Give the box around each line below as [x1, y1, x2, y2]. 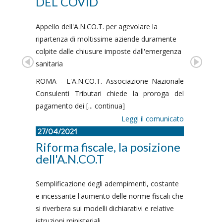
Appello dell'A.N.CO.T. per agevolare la [36, 22, 158, 31]
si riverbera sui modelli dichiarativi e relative [36, 204, 174, 213]
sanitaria [36, 59, 63, 68]
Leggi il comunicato [121, 114, 184, 123]
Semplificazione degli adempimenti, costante [36, 179, 179, 188]
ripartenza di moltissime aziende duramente [36, 34, 176, 44]
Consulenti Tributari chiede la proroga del [36, 89, 184, 98]
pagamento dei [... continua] [36, 101, 125, 111]
